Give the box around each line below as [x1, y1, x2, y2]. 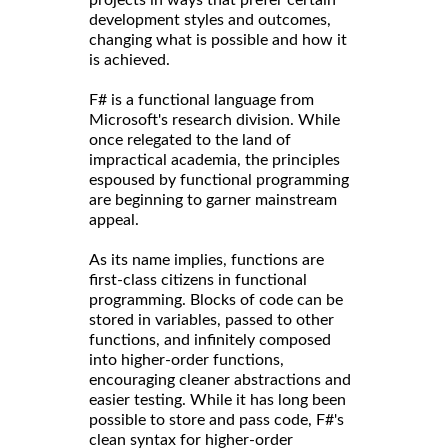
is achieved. [89, 51, 170, 68]
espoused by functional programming [89, 171, 349, 188]
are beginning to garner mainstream [89, 191, 337, 208]
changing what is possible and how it [89, 31, 347, 48]
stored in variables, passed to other [89, 311, 334, 328]
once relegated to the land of [89, 131, 291, 148]
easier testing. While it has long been [89, 391, 346, 408]
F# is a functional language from [89, 91, 314, 108]
